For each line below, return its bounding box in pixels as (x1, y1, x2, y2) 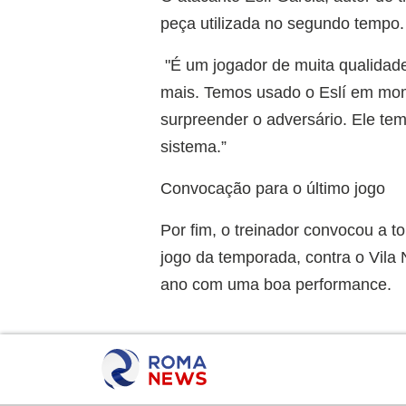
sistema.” (160, 137, 227, 156)
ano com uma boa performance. (160, 275, 392, 294)
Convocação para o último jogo (160, 179, 386, 198)
